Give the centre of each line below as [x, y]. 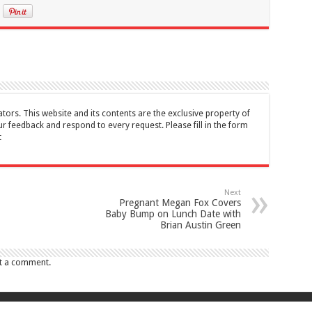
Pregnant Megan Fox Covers [180, 202]
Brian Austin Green [200, 225]
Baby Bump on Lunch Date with [173, 213]
